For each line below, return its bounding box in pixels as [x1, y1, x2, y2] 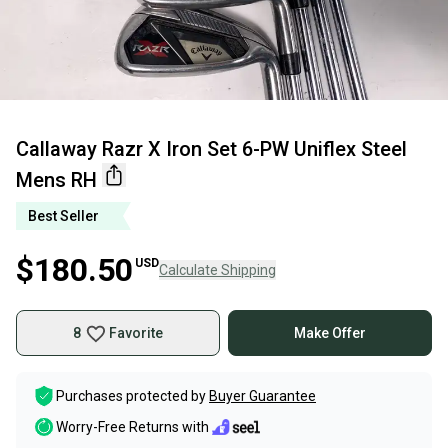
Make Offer [294, 325, 366, 341]
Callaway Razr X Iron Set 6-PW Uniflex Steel [16, 137, 407, 161]
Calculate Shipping [159, 262, 276, 278]
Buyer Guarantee [209, 388, 316, 404]
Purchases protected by [56, 388, 206, 404]
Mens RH [16, 168, 97, 192]
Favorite [109, 325, 163, 341]
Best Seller [28, 208, 99, 224]
